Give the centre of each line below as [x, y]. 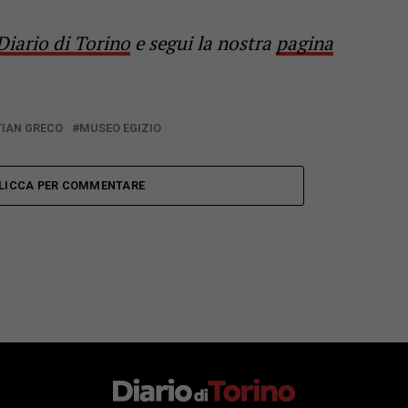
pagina [305, 43]
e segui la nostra [203, 43]
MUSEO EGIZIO [120, 128]
